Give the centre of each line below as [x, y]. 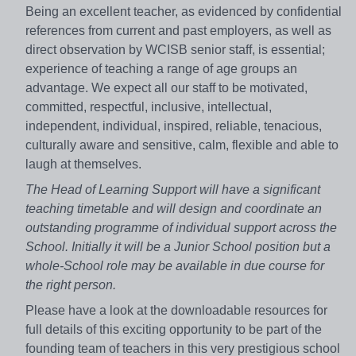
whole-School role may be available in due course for [175, 265]
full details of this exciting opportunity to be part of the [174, 329]
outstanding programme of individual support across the [181, 227]
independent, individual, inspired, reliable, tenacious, [174, 126]
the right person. [71, 284]
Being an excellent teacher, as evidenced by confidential [184, 11]
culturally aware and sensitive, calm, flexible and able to [182, 145]
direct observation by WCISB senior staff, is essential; [175, 49]
